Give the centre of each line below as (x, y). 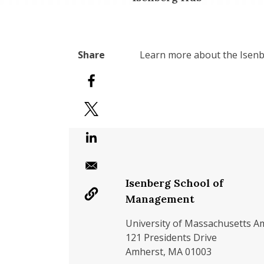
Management (160, 199)
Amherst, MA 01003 (169, 252)
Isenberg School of (174, 183)
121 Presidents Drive (171, 237)
